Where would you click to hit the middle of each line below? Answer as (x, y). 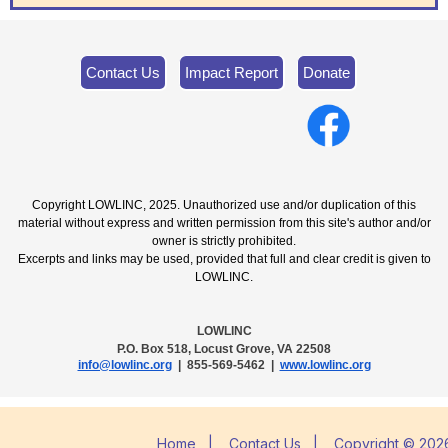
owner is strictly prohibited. (224, 240)
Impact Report (231, 72)
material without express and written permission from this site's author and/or (224, 222)
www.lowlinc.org (325, 364)
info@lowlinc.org (124, 364)
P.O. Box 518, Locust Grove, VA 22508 (224, 348)
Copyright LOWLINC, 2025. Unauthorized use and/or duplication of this (224, 204)
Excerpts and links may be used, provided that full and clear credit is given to (224, 258)
